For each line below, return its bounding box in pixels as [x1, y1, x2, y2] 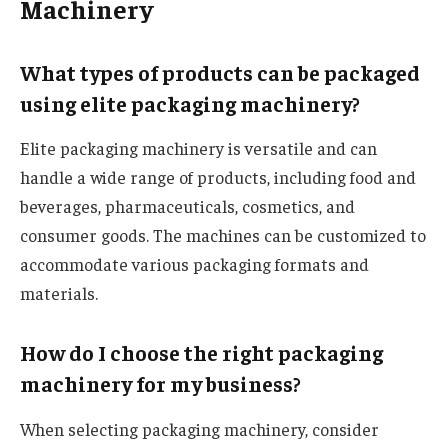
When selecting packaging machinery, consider [20, 417, 379, 440]
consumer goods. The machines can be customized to [20, 224, 426, 247]
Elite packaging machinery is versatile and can [20, 137, 377, 160]
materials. [20, 282, 98, 305]
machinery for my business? [20, 370, 301, 397]
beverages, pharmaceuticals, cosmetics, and [20, 195, 355, 218]
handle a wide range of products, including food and [20, 166, 416, 189]
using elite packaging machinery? [20, 89, 360, 117]
